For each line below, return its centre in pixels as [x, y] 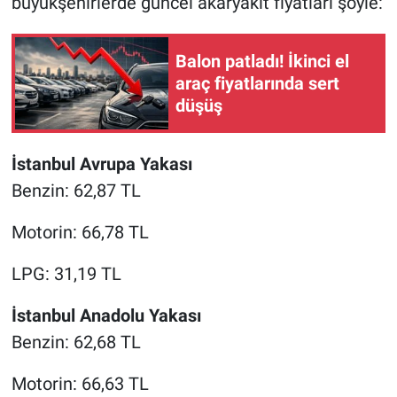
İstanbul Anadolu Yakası [106, 316]
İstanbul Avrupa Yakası [101, 164]
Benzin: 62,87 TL [76, 191]
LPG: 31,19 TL [66, 274]
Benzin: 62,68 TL [76, 343]
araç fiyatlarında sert [257, 83]
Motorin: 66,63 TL [80, 384]
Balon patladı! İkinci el [262, 61]
